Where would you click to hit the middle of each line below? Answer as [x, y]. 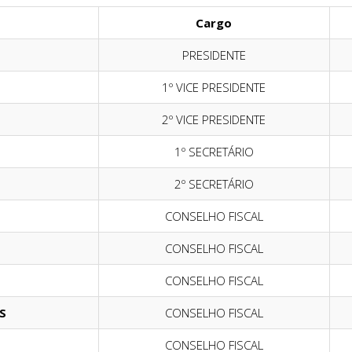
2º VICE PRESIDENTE [214, 119]
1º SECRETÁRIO [214, 152]
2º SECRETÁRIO [214, 184]
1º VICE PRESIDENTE [214, 87]
